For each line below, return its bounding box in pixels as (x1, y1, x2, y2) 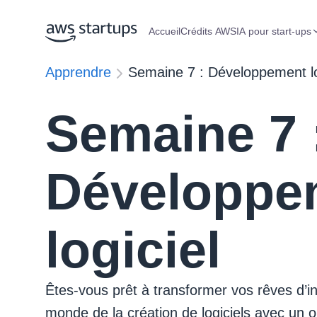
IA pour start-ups (236, 25, 311, 37)
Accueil (149, 25, 180, 37)
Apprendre (45, 64, 111, 80)
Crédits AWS (180, 25, 236, 37)
